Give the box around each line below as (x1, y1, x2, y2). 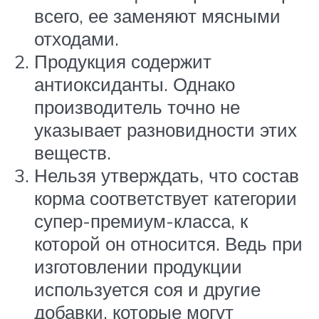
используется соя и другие (34, 278, 261, 301)
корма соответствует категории (34, 187, 297, 210)
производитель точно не (34, 95, 240, 119)
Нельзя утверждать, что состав (34, 164, 299, 187)
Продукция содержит (34, 50, 211, 73)
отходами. (34, 27, 119, 51)
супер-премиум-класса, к (34, 209, 248, 233)
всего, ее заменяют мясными (34, 4, 281, 28)
